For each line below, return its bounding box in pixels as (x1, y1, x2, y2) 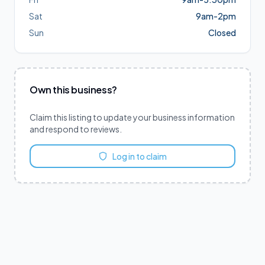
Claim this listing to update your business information (30, 112, 235, 122)
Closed (208, 27, 236, 38)
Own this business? (30, 83, 117, 96)
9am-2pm (196, 11, 236, 21)
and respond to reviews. (30, 124, 122, 134)
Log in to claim (112, 151, 167, 161)
